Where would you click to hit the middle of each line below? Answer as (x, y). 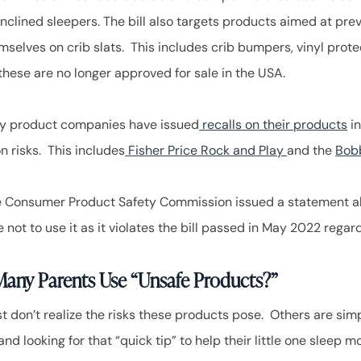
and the (311, 150)
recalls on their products (274, 124)
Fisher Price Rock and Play (206, 150)
